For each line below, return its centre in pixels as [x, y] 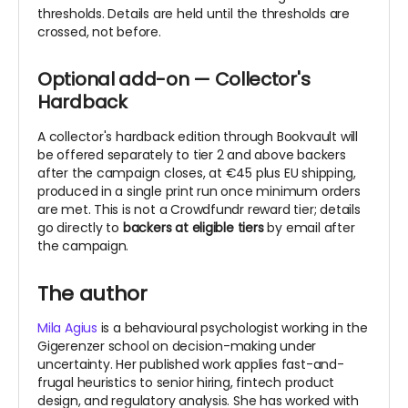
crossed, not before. [99, 32]
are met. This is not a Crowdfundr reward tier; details [199, 210]
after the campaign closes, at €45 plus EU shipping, [197, 173]
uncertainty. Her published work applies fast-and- [191, 365]
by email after [309, 228]
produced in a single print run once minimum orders [199, 192]
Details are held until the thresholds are [229, 14]
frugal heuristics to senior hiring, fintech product [186, 383]
